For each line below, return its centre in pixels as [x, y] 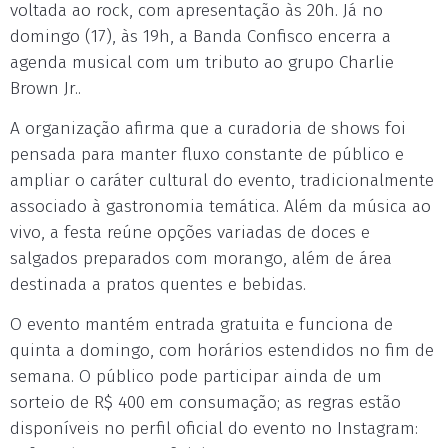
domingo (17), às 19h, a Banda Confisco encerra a [200, 36]
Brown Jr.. [45, 88]
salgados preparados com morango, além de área [201, 258]
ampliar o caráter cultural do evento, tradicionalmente [222, 180]
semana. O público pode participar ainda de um [196, 376]
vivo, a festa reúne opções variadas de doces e [190, 232]
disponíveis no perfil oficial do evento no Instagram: [214, 428]
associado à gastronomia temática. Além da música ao [220, 206]
